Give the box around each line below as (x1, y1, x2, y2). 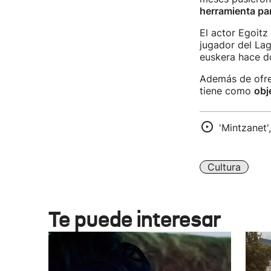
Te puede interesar (48, 206, 221, 233)
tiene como (199, 85, 254, 97)
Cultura (207, 161, 241, 173)
